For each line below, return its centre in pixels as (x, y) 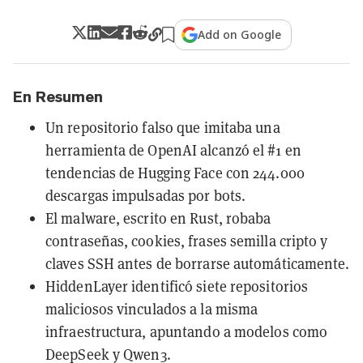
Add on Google (240, 34)
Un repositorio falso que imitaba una (163, 127)
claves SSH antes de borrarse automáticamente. (198, 263)
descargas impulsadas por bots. (146, 195)
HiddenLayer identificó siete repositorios (177, 286)
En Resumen (58, 96)
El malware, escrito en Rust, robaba (158, 218)
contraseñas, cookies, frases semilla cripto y (187, 241)
